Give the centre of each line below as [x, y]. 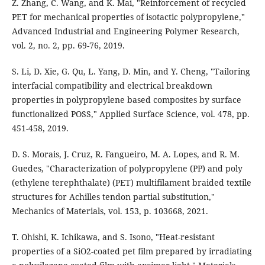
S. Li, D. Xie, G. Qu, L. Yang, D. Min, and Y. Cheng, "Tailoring [131, 71]
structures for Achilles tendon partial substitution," [113, 196]
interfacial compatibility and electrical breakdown [112, 85]
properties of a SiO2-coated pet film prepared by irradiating [132, 251]
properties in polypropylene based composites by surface [126, 99]
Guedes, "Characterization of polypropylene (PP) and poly [127, 168]
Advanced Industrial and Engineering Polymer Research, [125, 31]
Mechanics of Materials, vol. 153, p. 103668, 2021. [110, 211]
